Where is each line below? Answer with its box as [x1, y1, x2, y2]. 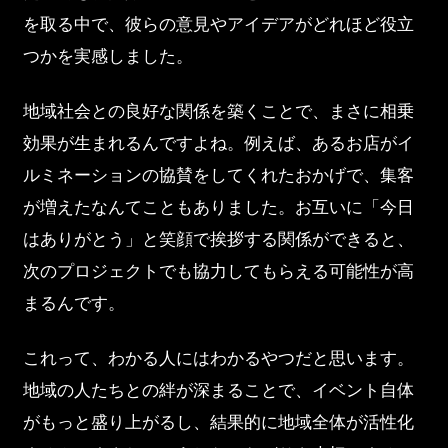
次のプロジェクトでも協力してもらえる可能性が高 [22, 261, 414, 282]
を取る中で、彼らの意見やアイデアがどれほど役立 [22, 14, 414, 35]
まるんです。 [22, 293, 125, 314]
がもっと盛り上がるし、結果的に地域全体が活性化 [22, 412, 414, 433]
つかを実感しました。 [22, 46, 193, 67]
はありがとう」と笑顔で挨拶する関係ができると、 [22, 229, 414, 250]
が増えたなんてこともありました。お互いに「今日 [22, 197, 414, 218]
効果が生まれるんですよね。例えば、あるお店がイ [22, 133, 414, 154]
